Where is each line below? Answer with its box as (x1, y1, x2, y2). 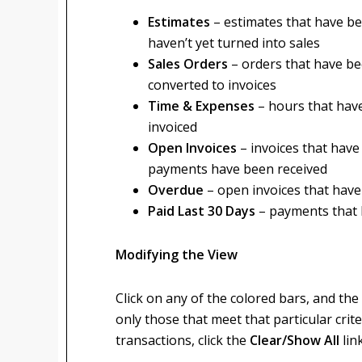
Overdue (148, 181, 207, 199)
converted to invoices (148, 76, 276, 94)
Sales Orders (148, 55, 231, 73)
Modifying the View (116, 246, 238, 263)
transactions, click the (116, 331, 250, 349)
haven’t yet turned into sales (148, 34, 320, 52)
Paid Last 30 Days (148, 202, 259, 220)
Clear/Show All (250, 331, 339, 349)
